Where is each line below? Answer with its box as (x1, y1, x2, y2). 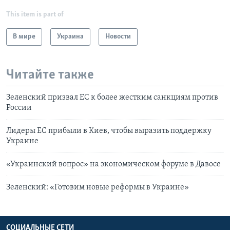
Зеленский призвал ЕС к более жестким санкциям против (6, 93, 218, 102)
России (6, 104, 32, 112)
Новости (105, 32, 131, 41)
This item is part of (6, 10, 64, 18)
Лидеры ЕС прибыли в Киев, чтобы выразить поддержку (6, 127, 212, 136)
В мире (13, 32, 35, 41)
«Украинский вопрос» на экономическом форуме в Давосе (6, 160, 221, 169)
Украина (57, 32, 84, 41)
